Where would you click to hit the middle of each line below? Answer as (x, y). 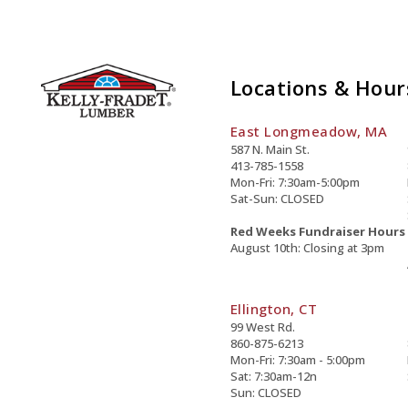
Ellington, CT (274, 309)
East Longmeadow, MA (309, 131)
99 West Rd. (262, 327)
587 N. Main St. (270, 149)
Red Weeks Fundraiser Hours (317, 231)
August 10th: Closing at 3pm (307, 248)
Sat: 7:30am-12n (273, 376)
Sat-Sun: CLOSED (277, 199)
